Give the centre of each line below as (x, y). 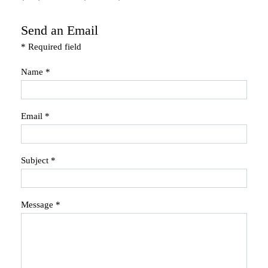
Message (37, 204)
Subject (35, 160)
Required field (54, 46)
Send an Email (60, 30)
